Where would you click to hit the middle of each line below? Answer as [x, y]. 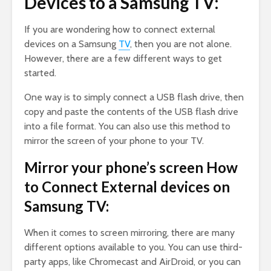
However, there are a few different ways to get [123, 59]
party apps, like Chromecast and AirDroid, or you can [132, 262]
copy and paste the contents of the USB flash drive [131, 112]
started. [40, 73]
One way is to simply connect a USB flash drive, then [134, 97]
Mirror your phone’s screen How [131, 168]
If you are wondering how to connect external [120, 30]
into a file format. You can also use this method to [127, 126]
